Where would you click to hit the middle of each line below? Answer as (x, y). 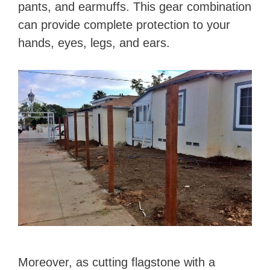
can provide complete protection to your (124, 25)
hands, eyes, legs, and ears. (94, 43)
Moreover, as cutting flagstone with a (117, 262)
